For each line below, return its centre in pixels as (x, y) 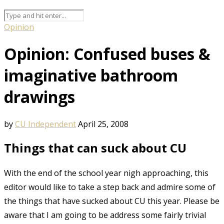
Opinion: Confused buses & (107, 54)
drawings (39, 97)
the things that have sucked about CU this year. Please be (112, 201)
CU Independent (45, 124)
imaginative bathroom (91, 75)
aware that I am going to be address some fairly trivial (105, 215)
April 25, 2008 (103, 124)
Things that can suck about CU (95, 147)
